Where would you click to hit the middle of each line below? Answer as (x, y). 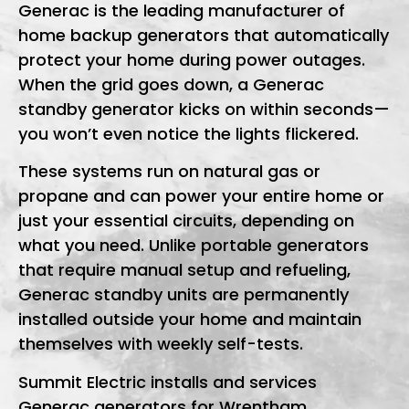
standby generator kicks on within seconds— (204, 109)
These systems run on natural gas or (169, 172)
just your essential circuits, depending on (186, 221)
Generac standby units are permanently (184, 295)
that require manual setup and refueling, (184, 270)
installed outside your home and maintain (190, 320)
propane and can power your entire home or (201, 196)
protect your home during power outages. (192, 59)
